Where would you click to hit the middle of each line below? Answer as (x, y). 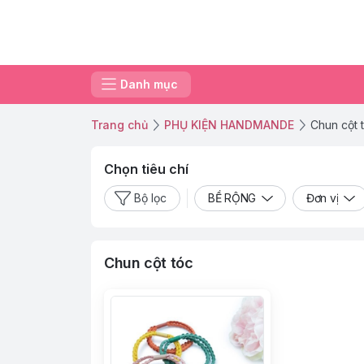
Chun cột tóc (149, 263)
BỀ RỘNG (232, 198)
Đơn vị (323, 198)
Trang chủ (119, 125)
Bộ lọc (150, 198)
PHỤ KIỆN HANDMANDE (229, 125)
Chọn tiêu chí (146, 169)
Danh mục (149, 84)
